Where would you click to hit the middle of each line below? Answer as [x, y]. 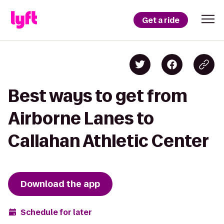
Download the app [60, 184]
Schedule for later [56, 212]
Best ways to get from [98, 96]
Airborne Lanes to [81, 118]
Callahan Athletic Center [108, 141]
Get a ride [161, 20]
